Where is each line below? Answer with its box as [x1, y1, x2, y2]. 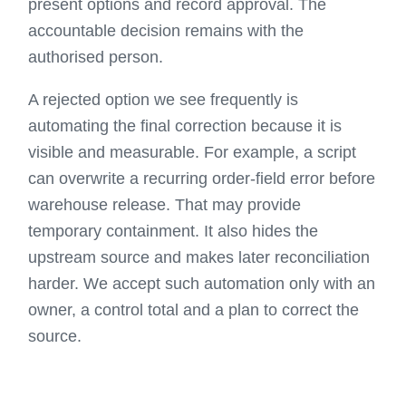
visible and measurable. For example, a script [28, 143, 357, 161]
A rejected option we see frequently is [28, 91, 299, 109]
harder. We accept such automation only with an [28, 275, 376, 293]
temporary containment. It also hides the [28, 222, 319, 240]
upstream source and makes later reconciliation [28, 248, 371, 266]
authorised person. [28, 48, 164, 66]
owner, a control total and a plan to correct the [28, 301, 360, 319]
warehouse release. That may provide [28, 196, 302, 214]
